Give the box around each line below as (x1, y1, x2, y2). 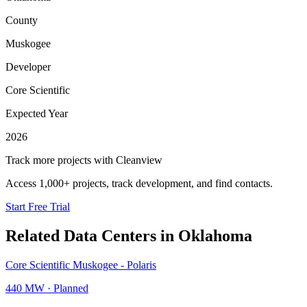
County (5, 14, 38, 26)
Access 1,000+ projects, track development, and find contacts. (5, 177, 273, 189)
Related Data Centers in (5, 226, 178, 245)
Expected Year (5, 107, 68, 119)
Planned (53, 282, 88, 294)
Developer (5, 60, 51, 73)
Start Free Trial (5, 200, 70, 212)
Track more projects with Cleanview (5, 153, 162, 166)
